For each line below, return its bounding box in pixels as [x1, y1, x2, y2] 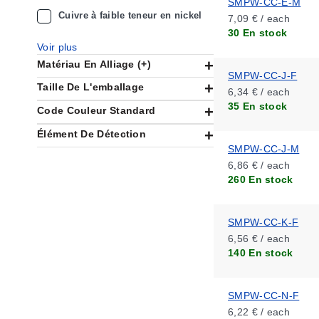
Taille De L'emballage [37, 81, 145, 93]
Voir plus [37, 41, 78, 53]
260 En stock [228, 174, 293, 185]
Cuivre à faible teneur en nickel [58, 10, 202, 21]
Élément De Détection [37, 128, 146, 140]
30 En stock [228, 27, 288, 38]
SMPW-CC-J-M [228, 143, 300, 155]
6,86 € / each [228, 159, 290, 171]
